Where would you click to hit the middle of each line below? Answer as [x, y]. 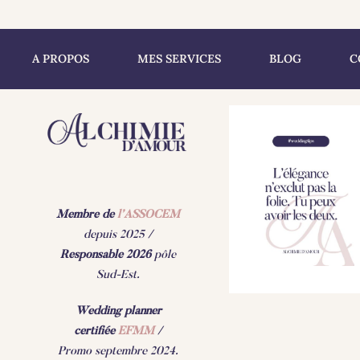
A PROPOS [61, 58]
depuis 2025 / [119, 235]
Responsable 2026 [106, 256]
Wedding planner [118, 312]
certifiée [95, 332]
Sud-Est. [119, 276]
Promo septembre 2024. [119, 352]
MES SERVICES [179, 58]
